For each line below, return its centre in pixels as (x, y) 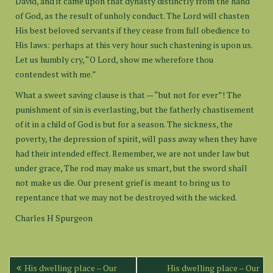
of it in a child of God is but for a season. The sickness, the (124, 124)
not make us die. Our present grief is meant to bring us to (123, 183)
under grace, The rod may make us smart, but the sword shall (131, 168)
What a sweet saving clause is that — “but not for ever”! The (128, 95)
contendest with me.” (56, 74)
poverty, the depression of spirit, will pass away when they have (136, 139)
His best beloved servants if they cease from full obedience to (133, 30)
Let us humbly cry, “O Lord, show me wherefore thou (114, 59)
